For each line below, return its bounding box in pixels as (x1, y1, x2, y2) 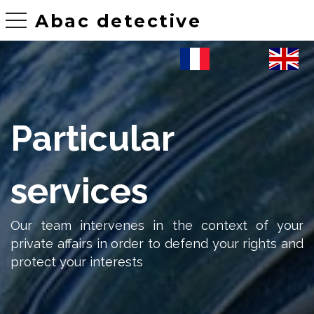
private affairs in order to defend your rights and (11, 236, 303, 251)
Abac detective (35, 10, 201, 32)
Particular (11, 118, 175, 159)
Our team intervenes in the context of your (11, 218, 303, 233)
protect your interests (11, 254, 143, 269)
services (11, 170, 148, 212)
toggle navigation (4, 12, 81, 26)
